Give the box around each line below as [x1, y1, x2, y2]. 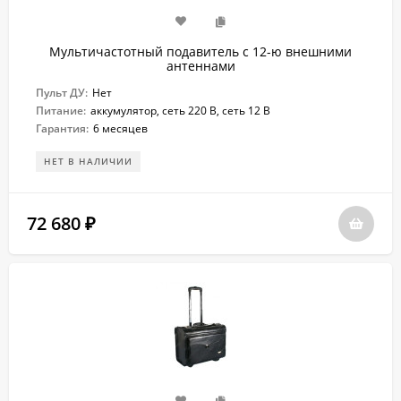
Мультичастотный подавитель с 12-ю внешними [49, 43, 352, 60]
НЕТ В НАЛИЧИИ [44, 155, 132, 167]
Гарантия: [36, 121, 89, 136]
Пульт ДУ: [36, 85, 88, 100]
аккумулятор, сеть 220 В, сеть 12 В [90, 103, 270, 118]
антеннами [166, 57, 235, 74]
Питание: [36, 103, 86, 118]
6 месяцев [93, 121, 148, 136]
